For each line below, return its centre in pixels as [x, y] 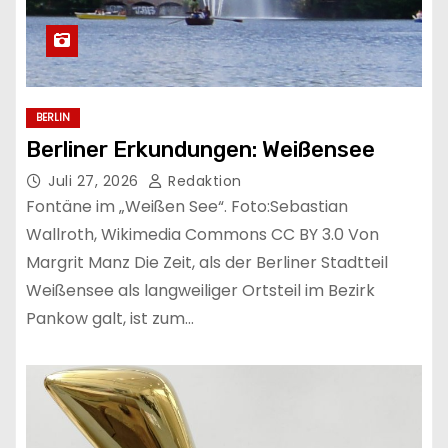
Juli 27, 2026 [95, 180]
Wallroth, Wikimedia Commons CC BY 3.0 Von [202, 234]
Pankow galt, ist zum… [110, 318]
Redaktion [202, 180]
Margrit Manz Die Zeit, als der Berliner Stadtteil [207, 262]
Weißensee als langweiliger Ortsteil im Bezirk [200, 290]
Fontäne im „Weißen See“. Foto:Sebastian [187, 206]
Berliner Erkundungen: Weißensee [200, 149]
